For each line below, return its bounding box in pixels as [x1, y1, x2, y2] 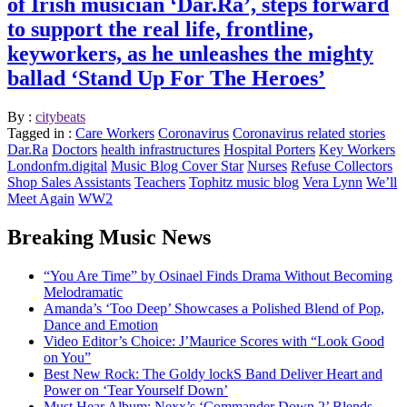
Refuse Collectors [291, 157, 392, 174]
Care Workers [75, 124, 154, 141]
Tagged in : [7, 124, 72, 141]
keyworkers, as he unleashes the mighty [7, 41, 373, 65]
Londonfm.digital [7, 157, 107, 174]
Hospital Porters [223, 141, 315, 157]
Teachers [134, 174, 185, 190]
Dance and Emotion [44, 316, 158, 333]
